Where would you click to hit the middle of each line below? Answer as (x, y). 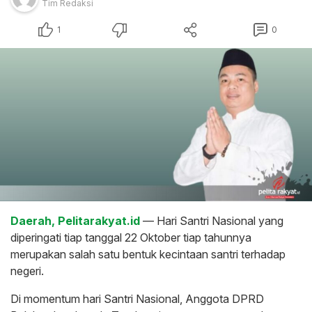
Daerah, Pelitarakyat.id (77, 220)
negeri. (29, 271)
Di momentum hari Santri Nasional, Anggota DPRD (137, 298)
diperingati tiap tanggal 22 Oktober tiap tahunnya (131, 237)
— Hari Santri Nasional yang (213, 220)
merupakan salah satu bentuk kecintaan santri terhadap (148, 254)
